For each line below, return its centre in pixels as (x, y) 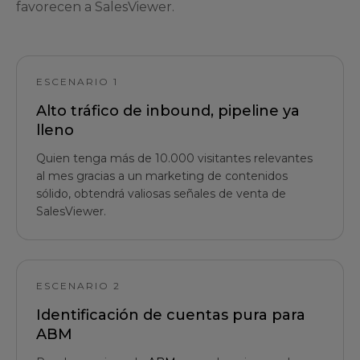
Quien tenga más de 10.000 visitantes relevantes (174, 158)
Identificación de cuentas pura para (171, 315)
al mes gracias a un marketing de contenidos (162, 176)
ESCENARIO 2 (78, 286)
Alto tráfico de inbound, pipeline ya (168, 111)
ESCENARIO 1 (77, 82)
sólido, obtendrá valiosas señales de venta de (161, 194)
